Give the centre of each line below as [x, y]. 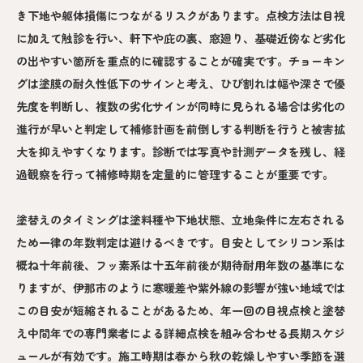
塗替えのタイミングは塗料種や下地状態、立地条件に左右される [181, 219]
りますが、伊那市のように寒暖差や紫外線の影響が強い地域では [181, 287]
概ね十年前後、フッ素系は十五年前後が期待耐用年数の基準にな [181, 265]
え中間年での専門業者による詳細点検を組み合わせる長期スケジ [181, 333]
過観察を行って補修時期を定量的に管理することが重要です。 [175, 174]
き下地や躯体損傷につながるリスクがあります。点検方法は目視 [181, 15]
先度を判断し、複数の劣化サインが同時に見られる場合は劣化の [181, 106]
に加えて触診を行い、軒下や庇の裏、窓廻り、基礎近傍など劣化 [181, 38]
